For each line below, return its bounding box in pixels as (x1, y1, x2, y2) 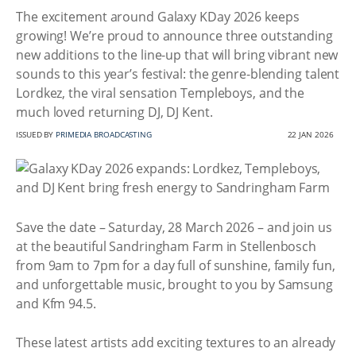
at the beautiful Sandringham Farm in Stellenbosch (16, 237, 317, 255)
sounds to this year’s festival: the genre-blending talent (16, 65, 340, 83)
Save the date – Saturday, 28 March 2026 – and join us (16, 218, 332, 236)
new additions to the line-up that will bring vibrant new (16, 46, 339, 64)
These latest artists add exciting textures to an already (16, 334, 336, 351)
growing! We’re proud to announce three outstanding (16, 27, 333, 44)
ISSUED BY (16, 129, 56, 140)
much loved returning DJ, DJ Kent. (16, 103, 213, 121)
